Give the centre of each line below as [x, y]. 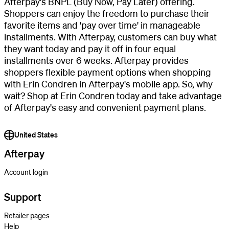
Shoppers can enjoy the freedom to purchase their [107, 13]
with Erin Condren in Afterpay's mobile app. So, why [108, 84]
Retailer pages [27, 215]
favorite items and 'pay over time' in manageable [102, 25]
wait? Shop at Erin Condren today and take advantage [113, 95]
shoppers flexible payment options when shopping [108, 72]
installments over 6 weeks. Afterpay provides [96, 60]
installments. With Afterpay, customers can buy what [110, 37]
